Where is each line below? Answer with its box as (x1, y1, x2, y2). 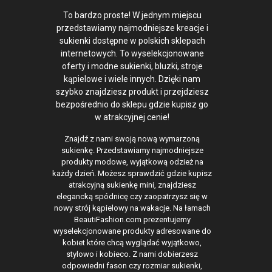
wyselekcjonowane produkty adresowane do (53, 226, 211, 236)
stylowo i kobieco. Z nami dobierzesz (66, 250, 199, 259)
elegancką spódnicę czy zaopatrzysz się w (56, 192, 208, 202)
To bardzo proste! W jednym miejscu (63, 10, 202, 21)
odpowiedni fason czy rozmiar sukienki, (62, 261, 203, 271)
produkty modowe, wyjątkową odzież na (61, 157, 203, 167)
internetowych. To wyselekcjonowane (60, 49, 204, 59)
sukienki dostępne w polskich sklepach (59, 36, 205, 46)
